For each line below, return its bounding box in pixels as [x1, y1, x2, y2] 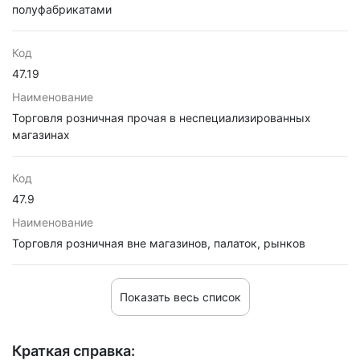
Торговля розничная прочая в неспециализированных [12, 111, 311, 125]
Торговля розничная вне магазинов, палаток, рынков [12, 236, 305, 250]
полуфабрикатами [12, 2, 112, 16]
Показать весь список [119, 290, 241, 304]
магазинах [12, 128, 70, 141]
